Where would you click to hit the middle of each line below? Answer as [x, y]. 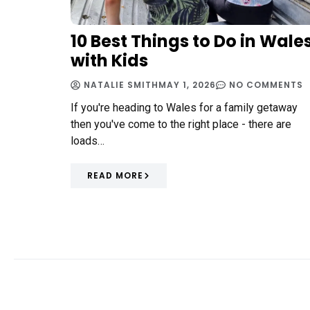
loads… [88, 141]
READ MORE [115, 176]
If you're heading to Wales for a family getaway [184, 108]
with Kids [109, 61]
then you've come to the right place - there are [181, 125]
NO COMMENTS [266, 85]
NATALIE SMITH [121, 85]
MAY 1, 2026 [187, 85]
